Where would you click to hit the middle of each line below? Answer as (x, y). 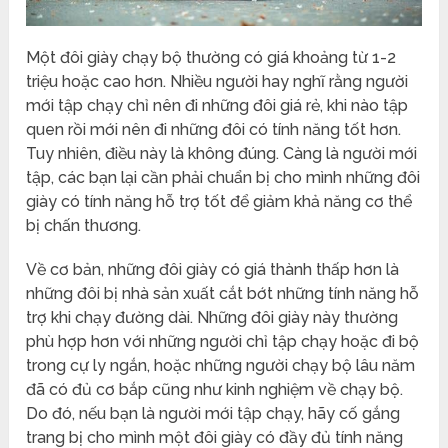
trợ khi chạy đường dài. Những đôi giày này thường (212, 317)
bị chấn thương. (84, 225)
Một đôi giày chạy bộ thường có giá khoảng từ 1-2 (211, 57)
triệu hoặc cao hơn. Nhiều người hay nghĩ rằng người (217, 81)
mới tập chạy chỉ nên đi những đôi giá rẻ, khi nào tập (217, 105)
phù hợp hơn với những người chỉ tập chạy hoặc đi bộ (223, 341)
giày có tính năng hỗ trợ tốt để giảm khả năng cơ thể (219, 201)
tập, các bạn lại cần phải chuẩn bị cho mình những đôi (223, 177)
